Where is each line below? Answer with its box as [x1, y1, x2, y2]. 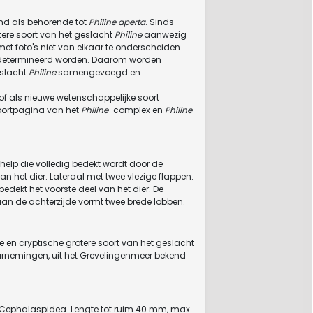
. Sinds [145, 16, 174, 28]
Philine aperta [89, 16, 145, 28]
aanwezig [142, 29, 187, 41]
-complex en [108, 104, 165, 116]
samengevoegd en [56, 66, 140, 78]
